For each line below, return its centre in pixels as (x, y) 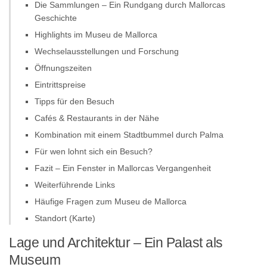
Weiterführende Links (75, 184)
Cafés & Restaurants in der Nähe (97, 118)
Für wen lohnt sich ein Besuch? (94, 151)
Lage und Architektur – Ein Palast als (116, 242)
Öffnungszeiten (63, 68)
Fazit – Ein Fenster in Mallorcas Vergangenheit (123, 168)
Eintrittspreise (60, 84)
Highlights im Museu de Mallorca (96, 34)
